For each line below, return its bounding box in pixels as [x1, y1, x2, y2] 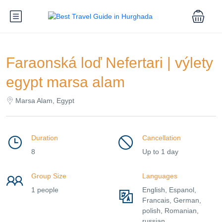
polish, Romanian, [142, 207, 199, 215]
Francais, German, [142, 196, 201, 204]
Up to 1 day [142, 148, 178, 156]
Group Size [31, 172, 66, 180]
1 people [31, 186, 58, 194]
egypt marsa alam [6, 74, 125, 90]
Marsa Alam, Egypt [15, 97, 74, 105]
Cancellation [142, 134, 181, 142]
